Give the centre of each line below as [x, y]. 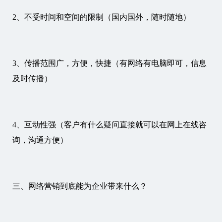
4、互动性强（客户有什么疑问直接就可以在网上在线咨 [110, 125]
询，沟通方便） [41, 140]
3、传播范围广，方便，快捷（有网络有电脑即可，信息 [110, 63]
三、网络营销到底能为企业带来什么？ [80, 186]
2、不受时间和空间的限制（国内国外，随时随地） [102, 17]
